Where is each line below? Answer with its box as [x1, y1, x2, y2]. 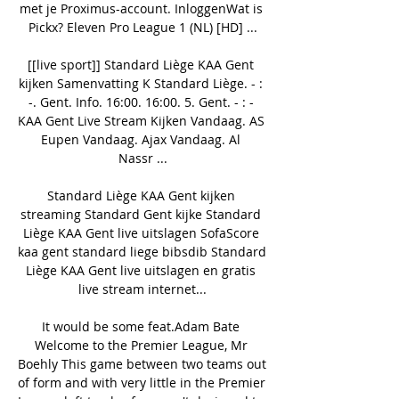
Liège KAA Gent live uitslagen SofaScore [22, 224, 259, 241]
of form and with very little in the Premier [18, 373, 265, 391]
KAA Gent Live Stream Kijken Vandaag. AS [18, 111, 265, 129]
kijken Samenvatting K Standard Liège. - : [19, 74, 263, 92]
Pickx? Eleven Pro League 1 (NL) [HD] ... [28, 18, 257, 36]
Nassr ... [118, 149, 167, 167]
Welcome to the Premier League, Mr [34, 336, 248, 354]
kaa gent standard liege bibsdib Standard [18, 242, 266, 260]
